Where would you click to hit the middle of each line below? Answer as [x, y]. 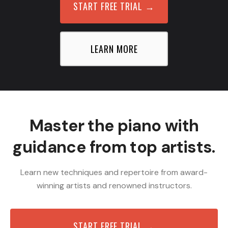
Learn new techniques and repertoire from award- [114, 172]
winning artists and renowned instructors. [114, 186]
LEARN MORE [114, 49]
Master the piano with [114, 126]
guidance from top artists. [114, 147]
